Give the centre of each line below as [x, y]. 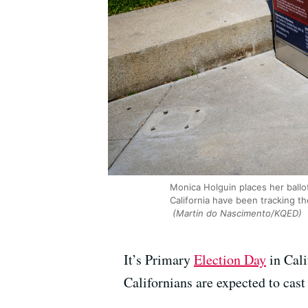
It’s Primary [159, 259]
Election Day [230, 259]
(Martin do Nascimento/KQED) [236, 213]
